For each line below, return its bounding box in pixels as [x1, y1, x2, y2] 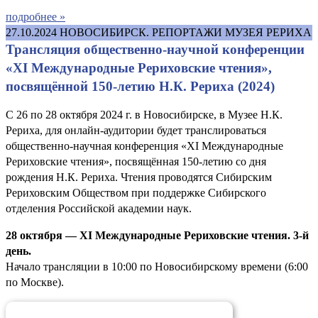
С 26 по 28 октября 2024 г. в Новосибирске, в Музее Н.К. [6, 108, 283, 121]
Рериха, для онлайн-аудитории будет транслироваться [6, 124, 266, 136]
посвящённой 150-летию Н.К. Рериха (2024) [6, 78, 275, 94]
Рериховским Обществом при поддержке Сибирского [6, 186, 266, 199]
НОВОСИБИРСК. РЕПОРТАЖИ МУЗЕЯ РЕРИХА [60, 26, 312, 38]
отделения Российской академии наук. [6, 202, 192, 214]
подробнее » [6, 10, 65, 23]
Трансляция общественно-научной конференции [6, 41, 305, 57]
